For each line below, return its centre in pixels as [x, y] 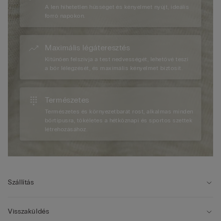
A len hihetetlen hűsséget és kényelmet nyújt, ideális [117, 7]
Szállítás [21, 183]
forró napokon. [65, 16]
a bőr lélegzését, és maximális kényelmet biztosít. [114, 68]
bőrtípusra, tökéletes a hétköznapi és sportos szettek [119, 121]
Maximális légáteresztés [88, 48]
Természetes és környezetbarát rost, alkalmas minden [119, 112]
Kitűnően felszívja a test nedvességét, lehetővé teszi [117, 59]
